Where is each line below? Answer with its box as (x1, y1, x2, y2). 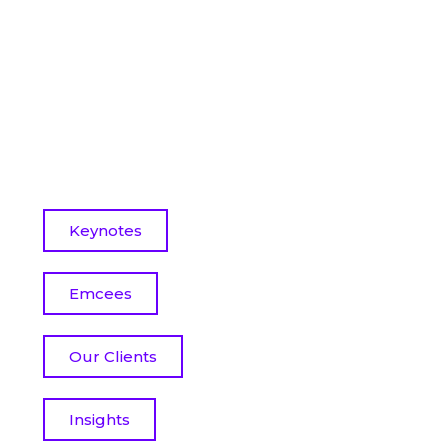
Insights (69, 410, 131, 430)
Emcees (69, 284, 133, 304)
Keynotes (69, 221, 143, 241)
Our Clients (69, 347, 158, 367)
